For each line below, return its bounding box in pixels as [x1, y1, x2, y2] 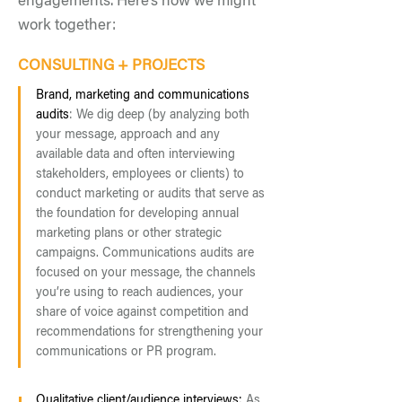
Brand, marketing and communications [36, 90, 249, 102]
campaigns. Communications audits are [36, 248, 254, 260]
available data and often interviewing [36, 149, 235, 162]
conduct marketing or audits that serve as [36, 188, 265, 201]
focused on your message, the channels [36, 267, 256, 280]
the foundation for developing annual [36, 208, 239, 221]
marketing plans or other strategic [36, 228, 222, 240]
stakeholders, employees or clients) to [36, 169, 244, 181]
